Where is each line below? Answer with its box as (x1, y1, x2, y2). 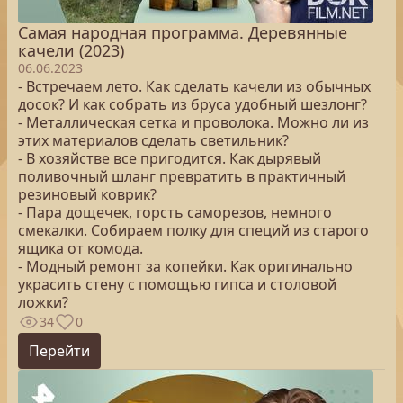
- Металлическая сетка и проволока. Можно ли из (18, 112, 369, 132)
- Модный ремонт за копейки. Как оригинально (18, 256, 353, 276)
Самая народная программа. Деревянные (18, 22, 347, 43)
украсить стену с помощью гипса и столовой (18, 274, 336, 294)
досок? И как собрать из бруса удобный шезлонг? (18, 94, 367, 114)
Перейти (29, 341, 90, 361)
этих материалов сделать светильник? (18, 130, 289, 150)
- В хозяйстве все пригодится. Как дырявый (18, 148, 321, 168)
